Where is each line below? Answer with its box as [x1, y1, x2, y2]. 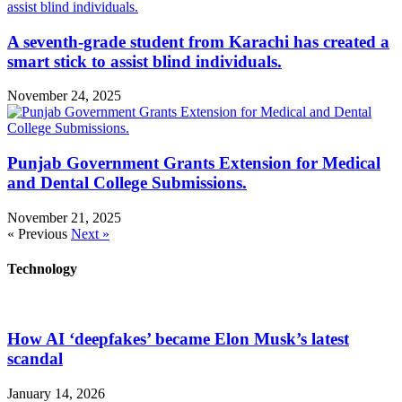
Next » [71, 225, 109, 241]
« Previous [7, 225, 67, 241]
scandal [7, 348, 63, 368]
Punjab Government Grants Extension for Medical [7, 153, 380, 172]
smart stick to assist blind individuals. [7, 51, 282, 71]
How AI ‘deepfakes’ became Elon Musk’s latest [7, 328, 349, 348]
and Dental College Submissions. [7, 172, 247, 192]
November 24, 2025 [7, 88, 121, 104]
